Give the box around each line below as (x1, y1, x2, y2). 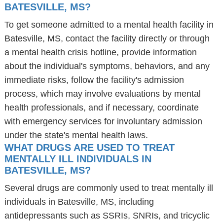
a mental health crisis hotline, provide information (4, 47, 197, 57)
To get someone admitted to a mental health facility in (4, 20, 214, 30)
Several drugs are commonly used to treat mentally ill (4, 183, 213, 193)
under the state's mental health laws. (4, 130, 148, 140)
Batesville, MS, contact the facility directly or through (4, 34, 210, 43)
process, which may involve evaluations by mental (4, 89, 201, 99)
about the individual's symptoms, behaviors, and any (4, 61, 210, 71)
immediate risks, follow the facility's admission (4, 75, 184, 85)
